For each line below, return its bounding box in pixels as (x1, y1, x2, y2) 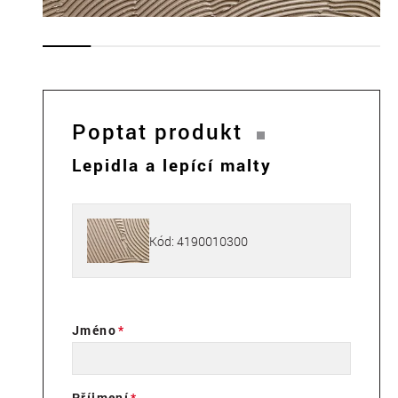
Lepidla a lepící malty (72, 154, 272, 177)
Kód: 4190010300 (149, 232, 248, 250)
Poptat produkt (72, 117, 243, 147)
